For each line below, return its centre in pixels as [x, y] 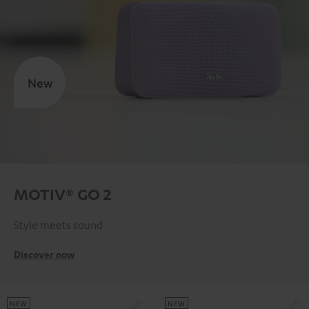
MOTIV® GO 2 [63, 194]
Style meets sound [58, 225]
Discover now [44, 254]
